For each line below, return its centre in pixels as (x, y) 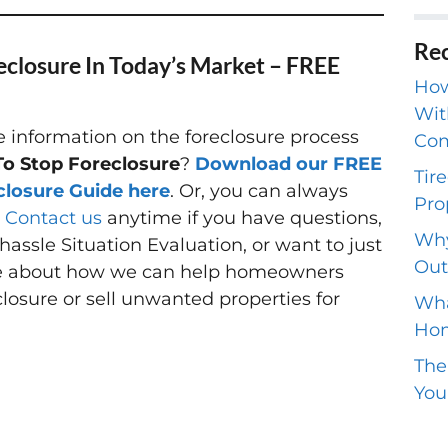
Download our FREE (288, 164)
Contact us (53, 218)
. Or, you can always (259, 191)
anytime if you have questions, (242, 218)
